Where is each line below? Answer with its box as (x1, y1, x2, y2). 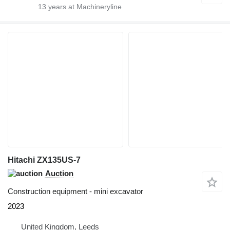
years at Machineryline (46, 2, 122, 11)
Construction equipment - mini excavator (8, 186, 143, 196)
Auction (45, 168, 73, 178)
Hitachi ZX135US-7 (8, 155, 81, 164)
